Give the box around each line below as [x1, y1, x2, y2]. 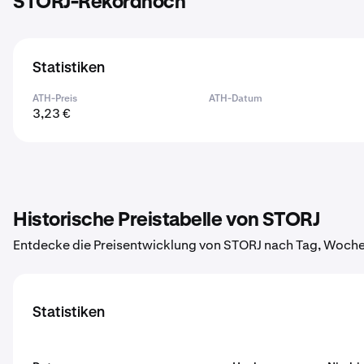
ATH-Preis [32, 92, 77, 105]
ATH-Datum [209, 92, 263, 105]
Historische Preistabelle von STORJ [13, 210, 319, 230]
